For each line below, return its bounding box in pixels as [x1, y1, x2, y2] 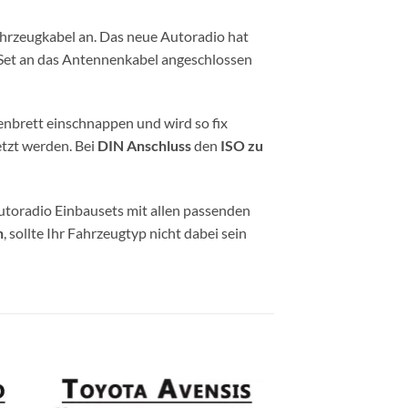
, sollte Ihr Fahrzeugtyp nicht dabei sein [4, 224, 247, 242]
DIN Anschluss [97, 137, 191, 155]
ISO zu [220, 137, 263, 155]
